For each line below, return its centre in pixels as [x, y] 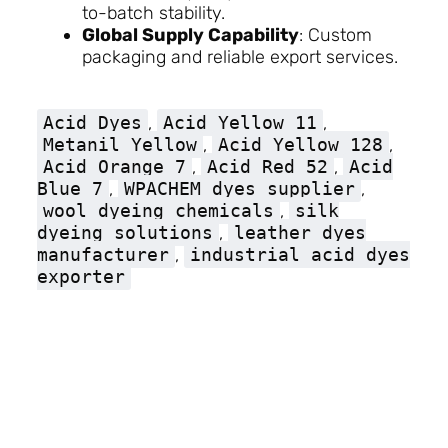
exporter [80, 277]
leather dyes [299, 233]
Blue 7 [69, 189]
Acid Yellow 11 [239, 123]
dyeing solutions [124, 233]
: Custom [335, 34]
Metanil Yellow [119, 145]
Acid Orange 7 [114, 167]
